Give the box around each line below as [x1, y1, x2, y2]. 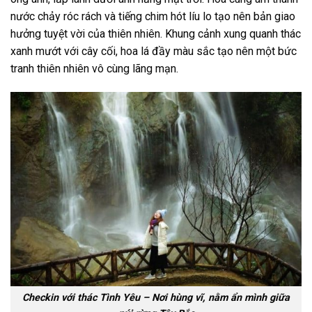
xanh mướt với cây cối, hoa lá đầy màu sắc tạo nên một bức [10, 45, 297, 58]
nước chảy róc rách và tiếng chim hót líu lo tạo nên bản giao [10, 10, 295, 24]
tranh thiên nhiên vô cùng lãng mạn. [10, 62, 178, 76]
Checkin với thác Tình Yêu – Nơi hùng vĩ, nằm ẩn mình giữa [22, 292, 290, 304]
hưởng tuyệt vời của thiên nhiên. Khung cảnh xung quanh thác [10, 27, 301, 41]
